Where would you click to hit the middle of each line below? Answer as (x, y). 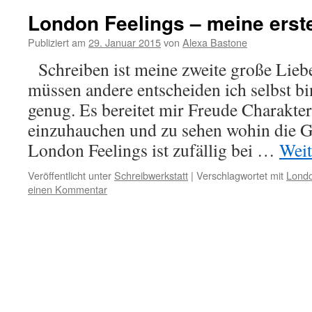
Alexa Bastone (215, 42)
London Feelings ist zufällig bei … (154, 150)
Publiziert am (57, 42)
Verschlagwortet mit (240, 175)
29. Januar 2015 (125, 42)
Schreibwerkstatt (151, 175)
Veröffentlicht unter (70, 175)
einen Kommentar (68, 189)
